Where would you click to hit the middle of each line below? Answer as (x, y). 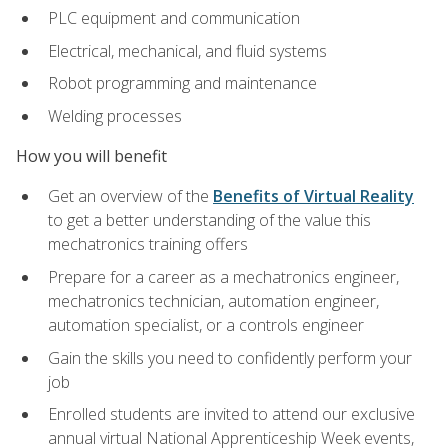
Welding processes (115, 115)
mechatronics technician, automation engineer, (213, 301)
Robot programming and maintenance (182, 83)
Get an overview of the (130, 196)
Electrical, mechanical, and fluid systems (187, 50)
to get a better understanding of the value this (209, 220)
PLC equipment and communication (174, 18)
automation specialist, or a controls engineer (206, 325)
